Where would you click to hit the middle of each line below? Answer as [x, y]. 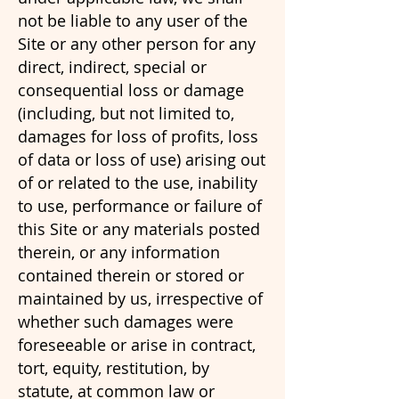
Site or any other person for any [137, 44]
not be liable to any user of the [133, 20]
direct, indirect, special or [112, 67]
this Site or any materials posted [139, 229]
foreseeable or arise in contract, [137, 345]
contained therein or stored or [131, 275]
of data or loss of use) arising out [142, 159]
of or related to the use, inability [138, 183]
